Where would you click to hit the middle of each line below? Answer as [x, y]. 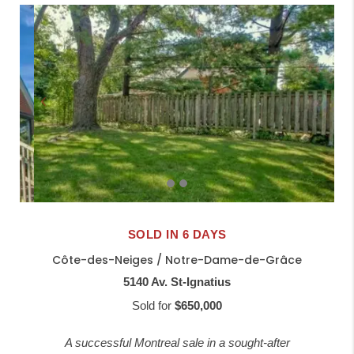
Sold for [153, 306]
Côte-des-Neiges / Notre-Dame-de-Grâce [177, 260]
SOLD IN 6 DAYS [177, 235]
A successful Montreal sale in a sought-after [177, 343]
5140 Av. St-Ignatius [177, 282]
